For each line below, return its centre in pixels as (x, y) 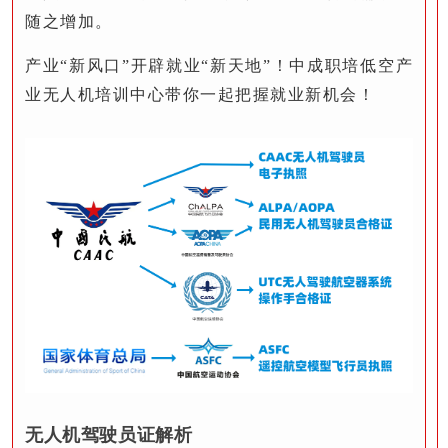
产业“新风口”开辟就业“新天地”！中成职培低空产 (219, 66)
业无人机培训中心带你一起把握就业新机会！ (200, 95)
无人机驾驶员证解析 (109, 435)
